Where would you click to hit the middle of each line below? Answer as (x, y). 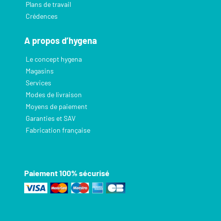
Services (38, 82)
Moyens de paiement (56, 106)
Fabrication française (58, 130)
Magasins (40, 71)
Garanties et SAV (51, 118)
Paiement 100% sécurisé (67, 173)
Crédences (42, 16)
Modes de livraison (54, 94)
